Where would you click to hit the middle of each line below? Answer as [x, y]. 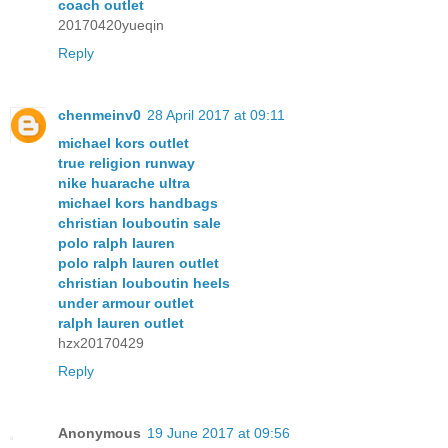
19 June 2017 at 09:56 [218, 432]
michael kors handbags [138, 202]
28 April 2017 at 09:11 [216, 114]
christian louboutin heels [144, 282]
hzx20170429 [101, 342]
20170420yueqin [111, 24]
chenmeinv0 [99, 114]
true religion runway [126, 162]
